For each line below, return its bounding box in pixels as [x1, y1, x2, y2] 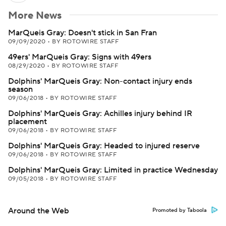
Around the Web [8, 206, 69, 216]
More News [8, 9, 62, 22]
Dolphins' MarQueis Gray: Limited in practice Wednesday [8, 165, 218, 175]
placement [8, 117, 47, 127]
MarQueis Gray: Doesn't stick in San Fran [8, 28, 157, 38]
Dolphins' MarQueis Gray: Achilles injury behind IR [8, 108, 192, 119]
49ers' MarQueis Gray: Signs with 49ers [8, 52, 151, 62]
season [8, 84, 33, 94]
